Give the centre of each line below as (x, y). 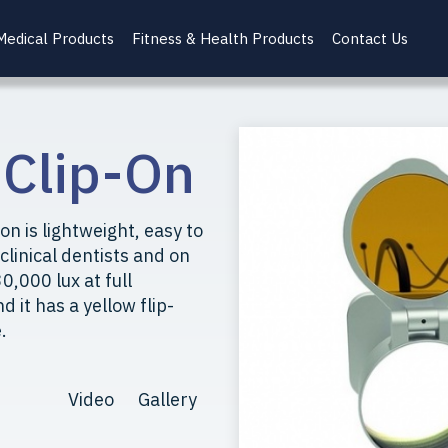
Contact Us (370, 38)
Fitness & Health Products (223, 38)
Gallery (167, 399)
